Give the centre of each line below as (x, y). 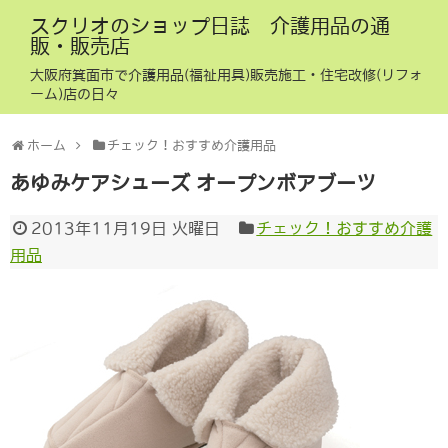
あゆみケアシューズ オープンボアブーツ (193, 183)
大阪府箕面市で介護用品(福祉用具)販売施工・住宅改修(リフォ (226, 75)
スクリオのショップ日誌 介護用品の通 (210, 26)
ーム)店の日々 (74, 94)
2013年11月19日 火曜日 (125, 228)
